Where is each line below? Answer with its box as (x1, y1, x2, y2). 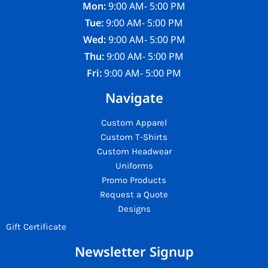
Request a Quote (100, 189, 168, 200)
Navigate (105, 89, 163, 106)
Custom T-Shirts (100, 132, 167, 142)
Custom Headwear (96, 146, 172, 157)
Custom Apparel (101, 117, 167, 128)
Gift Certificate (6, 221, 67, 232)
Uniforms (115, 160, 153, 171)
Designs (117, 203, 151, 214)
